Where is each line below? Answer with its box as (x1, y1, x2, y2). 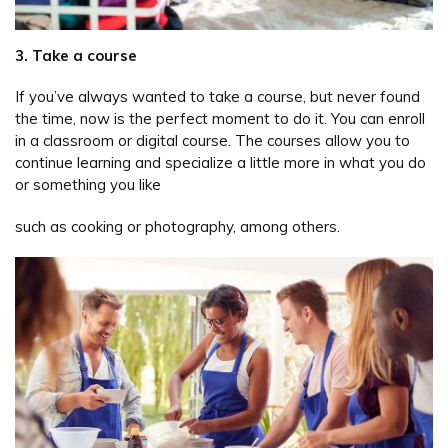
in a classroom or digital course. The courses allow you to (15, 131, 410, 151)
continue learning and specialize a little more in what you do (15, 153, 426, 173)
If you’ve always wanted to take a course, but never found (15, 87, 420, 107)
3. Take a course (15, 45, 137, 65)
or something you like (15, 175, 161, 195)
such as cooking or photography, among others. (15, 216, 340, 236)
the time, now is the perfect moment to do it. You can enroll (15, 109, 425, 129)
